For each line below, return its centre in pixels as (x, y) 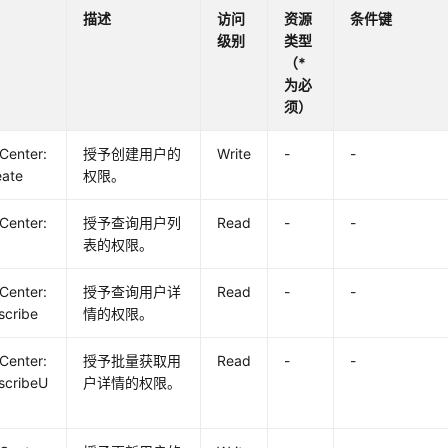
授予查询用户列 (132, 222)
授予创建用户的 (132, 153)
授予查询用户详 (132, 291)
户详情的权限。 (132, 382)
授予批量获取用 (132, 360)
